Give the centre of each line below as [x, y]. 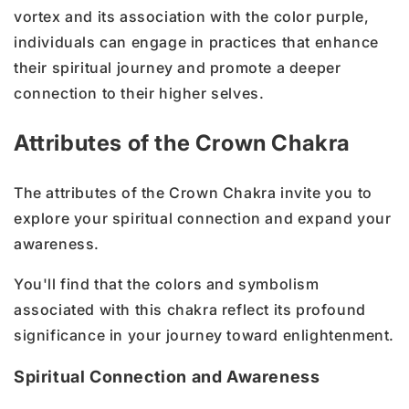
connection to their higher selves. [139, 93]
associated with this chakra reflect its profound [190, 309]
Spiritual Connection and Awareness [167, 376]
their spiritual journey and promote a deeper [178, 67]
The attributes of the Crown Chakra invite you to [193, 192]
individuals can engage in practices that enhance [196, 42]
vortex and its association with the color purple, [192, 16]
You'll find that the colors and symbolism [167, 283]
